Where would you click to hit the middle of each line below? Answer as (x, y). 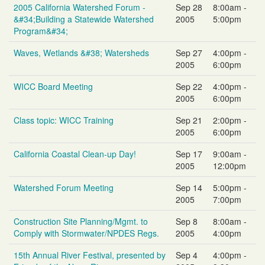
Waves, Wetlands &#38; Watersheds (81, 52)
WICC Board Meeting (53, 86)
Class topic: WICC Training (64, 120)
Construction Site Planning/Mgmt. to (81, 221)
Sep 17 (189, 153)
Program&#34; (41, 30)
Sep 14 (189, 187)
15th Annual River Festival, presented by (90, 255)
